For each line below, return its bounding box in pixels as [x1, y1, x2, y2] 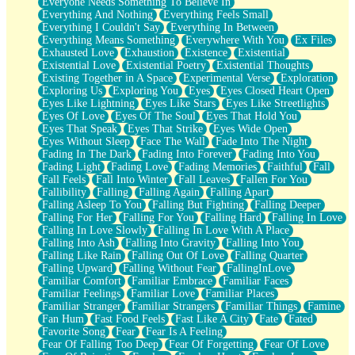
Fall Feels [42, 173, 86, 185]
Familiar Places [205, 287, 274, 300]
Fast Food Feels [94, 312, 165, 325]
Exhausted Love [42, 46, 114, 59]
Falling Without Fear [123, 261, 216, 274]
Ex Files [295, 33, 332, 46]
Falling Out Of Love [132, 249, 224, 261]
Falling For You [123, 211, 194, 223]
